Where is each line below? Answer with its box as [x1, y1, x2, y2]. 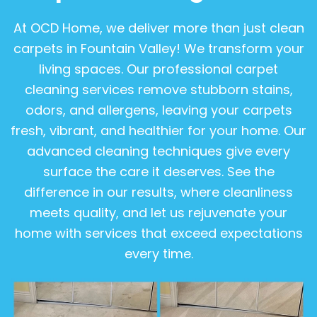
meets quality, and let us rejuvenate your [30, 204, 287, 222]
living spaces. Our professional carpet [39, 60, 278, 79]
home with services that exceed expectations [14, 224, 303, 243]
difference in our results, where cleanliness [24, 183, 293, 202]
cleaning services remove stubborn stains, [24, 81, 293, 99]
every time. [124, 245, 193, 263]
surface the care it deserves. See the [42, 163, 275, 181]
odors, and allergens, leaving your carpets [25, 101, 292, 120]
